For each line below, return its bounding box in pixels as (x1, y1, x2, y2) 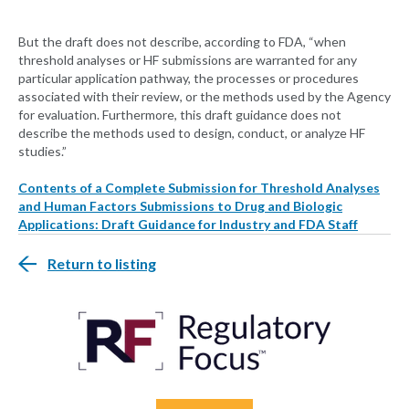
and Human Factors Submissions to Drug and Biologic (18, 198, 342, 215)
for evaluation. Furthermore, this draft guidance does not (18, 107, 341, 123)
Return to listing (47, 255, 156, 273)
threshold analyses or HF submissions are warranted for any (18, 52, 357, 68)
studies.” (18, 143, 67, 160)
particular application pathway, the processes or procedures (18, 70, 359, 87)
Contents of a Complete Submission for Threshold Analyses (18, 180, 380, 196)
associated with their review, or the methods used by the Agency (18, 89, 391, 105)
